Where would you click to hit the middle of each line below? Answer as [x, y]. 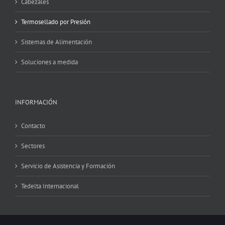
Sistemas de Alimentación [57, 42]
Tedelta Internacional [50, 186]
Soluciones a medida [49, 62]
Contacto [33, 126]
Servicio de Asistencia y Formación [68, 166]
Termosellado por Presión [56, 22]
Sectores [33, 146]
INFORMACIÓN [36, 102]
